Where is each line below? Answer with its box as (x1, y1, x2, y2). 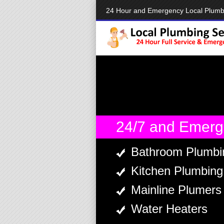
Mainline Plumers (131, 183, 221, 196)
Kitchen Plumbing (131, 164, 223, 177)
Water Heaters (131, 202, 207, 215)
